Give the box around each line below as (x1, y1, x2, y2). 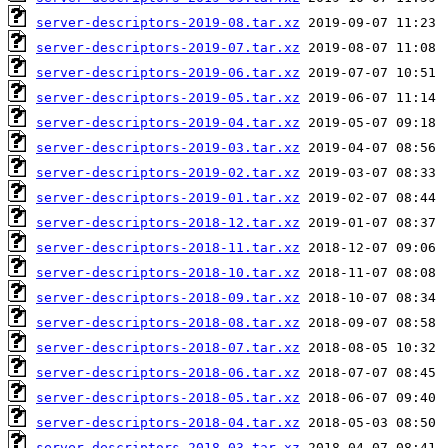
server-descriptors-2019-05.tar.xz (36, 89, 300, 105)
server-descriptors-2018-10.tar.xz (36, 264, 300, 280)
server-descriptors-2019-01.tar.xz (36, 189, 300, 205)
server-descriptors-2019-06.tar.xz (36, 64, 300, 80)
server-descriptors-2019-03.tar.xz (36, 139, 300, 155)
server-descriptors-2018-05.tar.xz (36, 389, 300, 405)
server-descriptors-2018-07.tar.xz (36, 339, 300, 355)
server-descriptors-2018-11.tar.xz (36, 239, 300, 255)
